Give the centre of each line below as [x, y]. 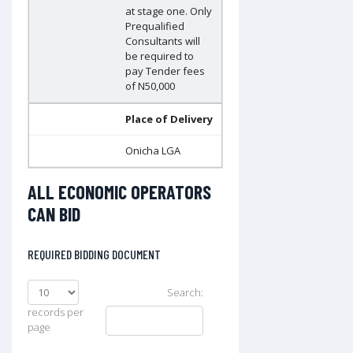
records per [56, 312]
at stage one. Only [169, 11]
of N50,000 [150, 86]
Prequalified [155, 26]
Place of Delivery [169, 119]
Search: [186, 293]
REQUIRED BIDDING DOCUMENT [94, 255]
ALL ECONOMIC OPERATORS [119, 192]
